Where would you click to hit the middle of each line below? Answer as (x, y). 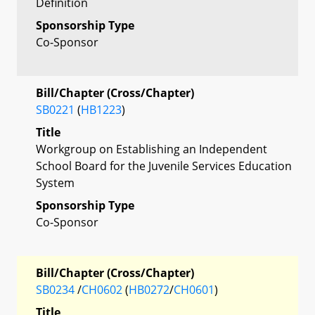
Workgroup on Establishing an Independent (152, 149)
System (55, 182)
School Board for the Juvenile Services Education (164, 166)
